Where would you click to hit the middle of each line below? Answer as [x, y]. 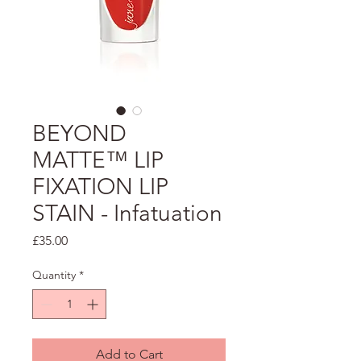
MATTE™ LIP [98, 160]
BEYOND [79, 133]
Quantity [54, 275]
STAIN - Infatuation [127, 213]
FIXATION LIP [100, 187]
